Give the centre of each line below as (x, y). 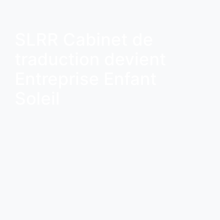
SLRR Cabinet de (84, 39)
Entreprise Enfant (86, 78)
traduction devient (90, 59)
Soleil (37, 98)
